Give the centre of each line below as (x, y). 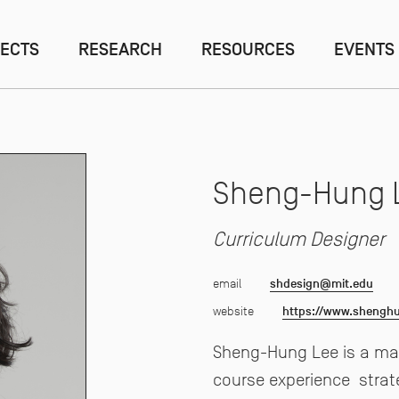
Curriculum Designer (299, 239)
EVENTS (364, 49)
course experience (286, 379)
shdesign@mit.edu (321, 283)
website (235, 310)
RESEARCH (120, 49)
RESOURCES (248, 49)
